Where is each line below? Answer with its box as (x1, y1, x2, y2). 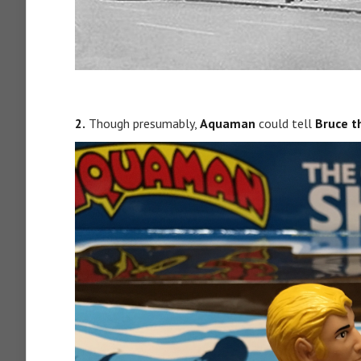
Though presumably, (85, 115, 200, 132)
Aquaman (200, 115, 259, 132)
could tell (259, 115, 315, 132)
